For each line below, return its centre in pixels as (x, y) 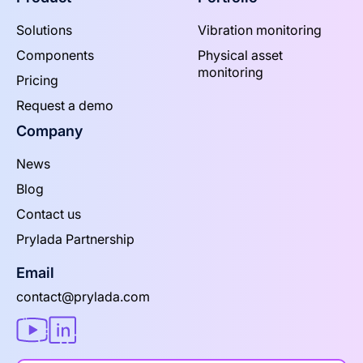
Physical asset (241, 56)
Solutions (44, 30)
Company (49, 131)
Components (55, 56)
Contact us (49, 214)
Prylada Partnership (75, 239)
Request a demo (65, 106)
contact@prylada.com (83, 297)
